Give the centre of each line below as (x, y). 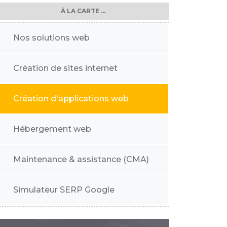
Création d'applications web (71, 99)
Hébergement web (52, 129)
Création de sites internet (65, 68)
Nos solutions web (51, 38)
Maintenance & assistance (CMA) (81, 159)
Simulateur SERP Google (64, 190)
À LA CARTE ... (83, 11)
